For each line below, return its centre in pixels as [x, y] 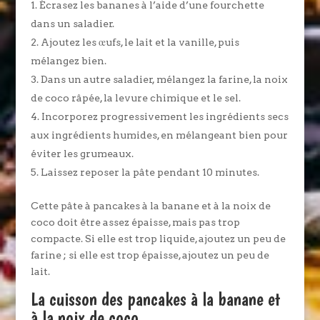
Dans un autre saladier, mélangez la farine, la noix [164, 79]
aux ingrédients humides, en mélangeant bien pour [159, 135]
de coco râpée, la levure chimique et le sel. [135, 98]
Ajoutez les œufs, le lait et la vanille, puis [140, 42]
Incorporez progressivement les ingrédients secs [165, 116]
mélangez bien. [68, 61]
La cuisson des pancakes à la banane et [155, 299]
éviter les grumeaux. [82, 154]
